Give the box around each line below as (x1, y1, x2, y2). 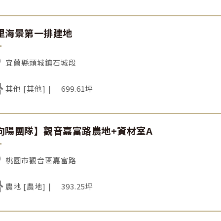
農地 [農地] (5, 181, 46, 191)
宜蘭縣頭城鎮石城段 (5, 57, 77, 68)
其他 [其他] (5, 83, 46, 94)
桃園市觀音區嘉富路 (5, 154, 77, 165)
